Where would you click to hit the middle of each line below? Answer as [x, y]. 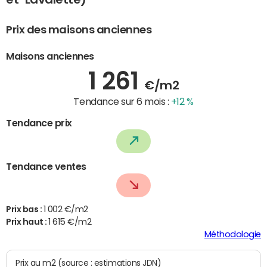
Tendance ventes [46, 167]
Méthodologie [232, 235]
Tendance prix [39, 122]
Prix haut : [27, 222]
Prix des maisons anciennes [79, 30]
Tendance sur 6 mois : [122, 101]
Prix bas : [25, 209]
